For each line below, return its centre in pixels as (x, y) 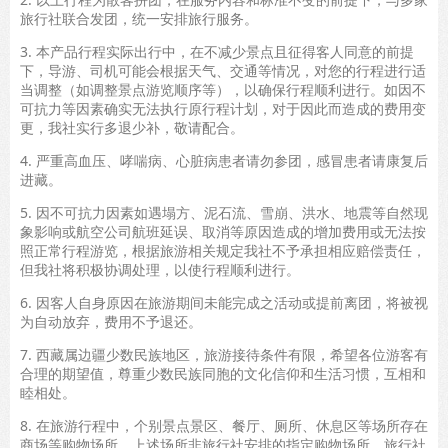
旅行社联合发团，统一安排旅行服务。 (139, 18)
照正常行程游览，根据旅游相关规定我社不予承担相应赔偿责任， (223, 250)
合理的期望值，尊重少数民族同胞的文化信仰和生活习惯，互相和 (223, 373)
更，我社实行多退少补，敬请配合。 (132, 127)
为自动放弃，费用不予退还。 (113, 321)
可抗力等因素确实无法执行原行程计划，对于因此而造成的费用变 (223, 108)
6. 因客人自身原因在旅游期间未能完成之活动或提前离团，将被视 (224, 302)
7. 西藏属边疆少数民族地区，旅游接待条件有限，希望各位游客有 (224, 354)
